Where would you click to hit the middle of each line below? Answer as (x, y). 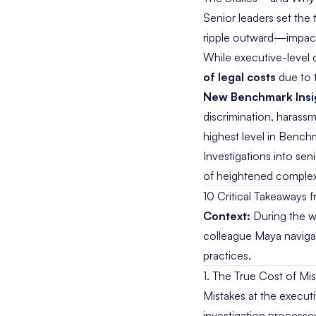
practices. (227, 255)
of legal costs (239, 77)
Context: (227, 216)
